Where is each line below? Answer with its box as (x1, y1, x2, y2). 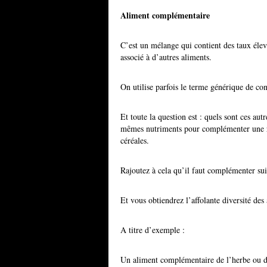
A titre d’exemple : (120, 224, 185, 235)
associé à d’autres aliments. (120, 51, 212, 63)
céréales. (120, 135, 149, 146)
